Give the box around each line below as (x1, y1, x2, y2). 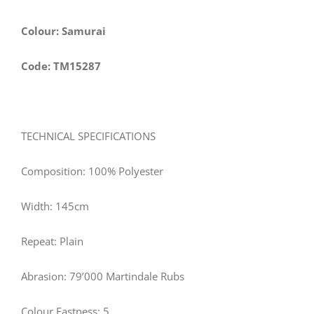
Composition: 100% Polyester (21, 163, 163, 178)
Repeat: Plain (21, 233, 83, 248)
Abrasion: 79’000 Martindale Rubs (21, 268, 184, 283)
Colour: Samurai (21, 23, 106, 38)
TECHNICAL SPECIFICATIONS (21, 128, 156, 143)
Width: (21, 198, 55, 213)
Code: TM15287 (21, 58, 101, 73)
